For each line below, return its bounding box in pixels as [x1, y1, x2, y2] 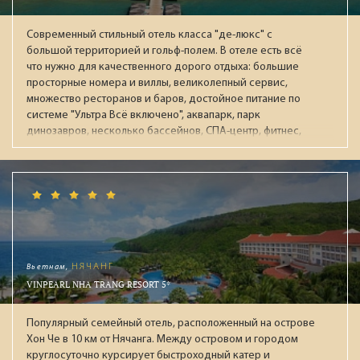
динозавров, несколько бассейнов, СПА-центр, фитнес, [27, 125, 301, 137]
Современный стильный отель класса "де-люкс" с [27, 28, 272, 41]
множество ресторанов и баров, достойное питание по [27, 92, 301, 105]
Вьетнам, [27, 262, 72, 272]
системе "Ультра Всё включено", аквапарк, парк [27, 108, 260, 121]
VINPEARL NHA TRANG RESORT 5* [27, 278, 170, 290]
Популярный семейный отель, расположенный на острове [27, 317, 315, 329]
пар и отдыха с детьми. [27, 157, 140, 170]
